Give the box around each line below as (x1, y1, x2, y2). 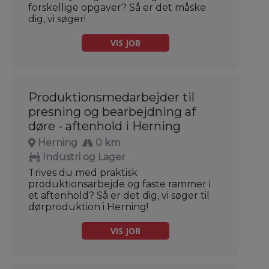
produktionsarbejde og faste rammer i (28, 178, 211, 190)
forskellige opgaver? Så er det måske (28, 1, 206, 13)
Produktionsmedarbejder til (28, 89, 195, 104)
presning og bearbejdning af (28, 104, 196, 119)
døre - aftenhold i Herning (28, 118, 181, 133)
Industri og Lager (43, 151, 125, 163)
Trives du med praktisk (28, 166, 138, 178)
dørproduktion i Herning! (28, 201, 148, 213)
